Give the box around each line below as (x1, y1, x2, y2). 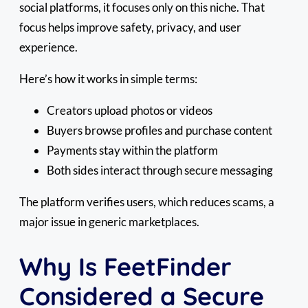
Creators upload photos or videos (47, 102, 212, 118)
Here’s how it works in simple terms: (19, 71, 197, 86)
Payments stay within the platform (47, 142, 218, 157)
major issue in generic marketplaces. (19, 214, 199, 229)
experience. (19, 39, 78, 54)
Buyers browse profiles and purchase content (47, 122, 272, 137)
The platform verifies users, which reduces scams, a (19, 194, 274, 209)
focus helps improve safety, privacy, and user (19, 19, 241, 34)
